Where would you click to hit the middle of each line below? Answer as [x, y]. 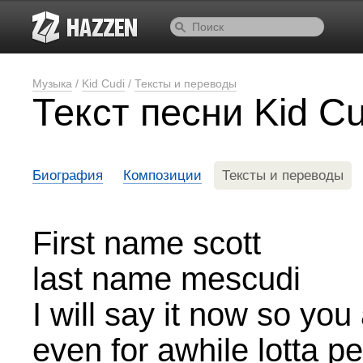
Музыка [52, 83]
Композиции [162, 175]
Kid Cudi [103, 83]
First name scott [147, 243]
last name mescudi [167, 279]
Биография [68, 175]
